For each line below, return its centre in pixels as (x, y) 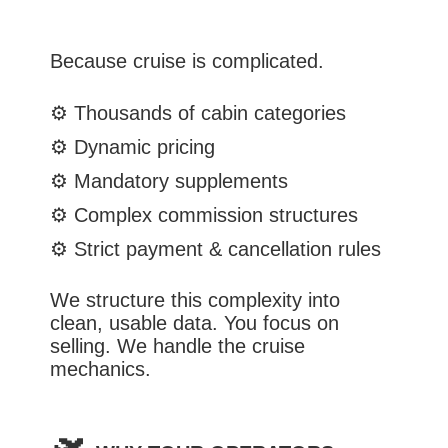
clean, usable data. (137, 323)
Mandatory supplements (181, 181)
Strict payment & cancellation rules (227, 249)
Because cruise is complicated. (187, 61)
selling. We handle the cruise (177, 346)
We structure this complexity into (195, 300)
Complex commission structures (216, 215)
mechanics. (100, 369)
